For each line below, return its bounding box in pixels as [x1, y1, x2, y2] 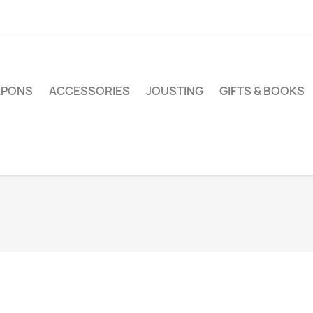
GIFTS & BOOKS [219, 83, 305, 99]
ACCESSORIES [49, 83, 130, 99]
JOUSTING [146, 83, 203, 99]
